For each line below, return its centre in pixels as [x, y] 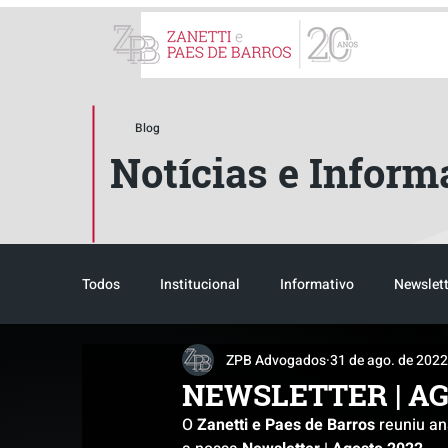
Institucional [200, 284]
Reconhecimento [174, 364]
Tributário [298, 364]
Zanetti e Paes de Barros [286, 425]
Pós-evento [405, 364]
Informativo [317, 284]
